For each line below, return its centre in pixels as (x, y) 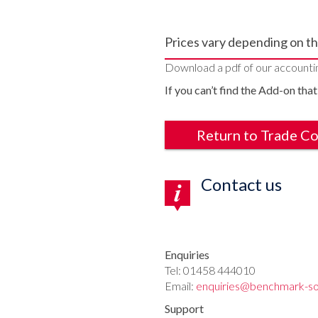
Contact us (240, 184)
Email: (180, 285)
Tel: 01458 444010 (210, 270)
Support (184, 308)
